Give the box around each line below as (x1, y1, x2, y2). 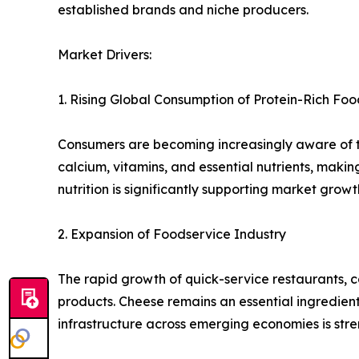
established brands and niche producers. (58, 2, 309, 18)
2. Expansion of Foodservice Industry (58, 226, 286, 243)
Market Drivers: (58, 46, 151, 63)
